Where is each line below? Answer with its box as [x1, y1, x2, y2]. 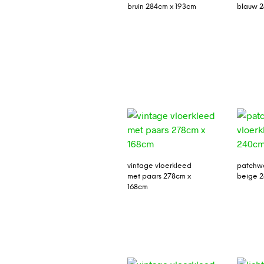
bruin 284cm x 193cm [127, 2, 196, 11]
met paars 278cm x [127, 172, 191, 180]
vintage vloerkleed [127, 161, 192, 170]
